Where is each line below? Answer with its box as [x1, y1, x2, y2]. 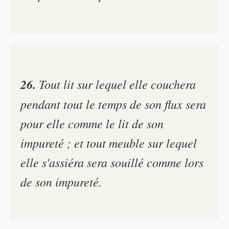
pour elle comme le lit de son [20, 115, 164, 132]
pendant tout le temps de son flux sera [20, 96, 206, 112]
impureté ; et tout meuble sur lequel [20, 134, 197, 151]
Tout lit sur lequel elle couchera [36, 76, 196, 93]
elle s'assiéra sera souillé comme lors [20, 154, 203, 171]
